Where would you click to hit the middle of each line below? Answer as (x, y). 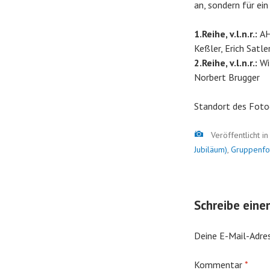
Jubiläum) (211, 149)
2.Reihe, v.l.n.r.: (227, 63)
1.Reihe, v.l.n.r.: (227, 34)
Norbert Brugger (227, 77)
